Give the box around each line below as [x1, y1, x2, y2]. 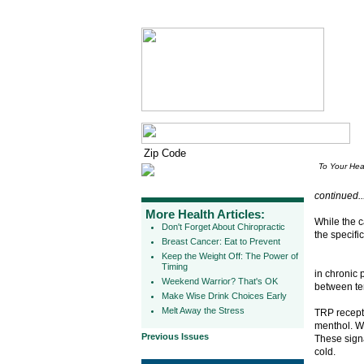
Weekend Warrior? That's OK [162, 276, 278, 286]
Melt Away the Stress [162, 305, 245, 315]
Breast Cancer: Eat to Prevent [162, 236, 280, 246]
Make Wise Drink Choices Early [162, 291, 287, 301]
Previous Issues [141, 331, 209, 341]
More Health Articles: [145, 207, 265, 221]
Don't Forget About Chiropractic [162, 222, 285, 232]
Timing [162, 262, 188, 271]
